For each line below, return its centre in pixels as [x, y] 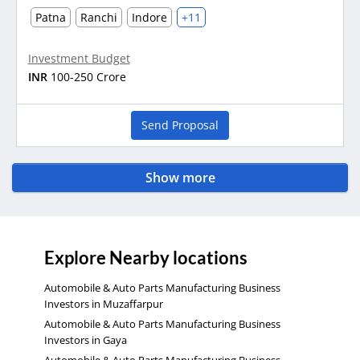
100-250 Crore [88, 77]
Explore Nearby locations [146, 257]
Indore [149, 18]
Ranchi [98, 18]
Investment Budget [79, 59]
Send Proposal [180, 125]
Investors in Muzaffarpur [104, 303]
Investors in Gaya [86, 340]
